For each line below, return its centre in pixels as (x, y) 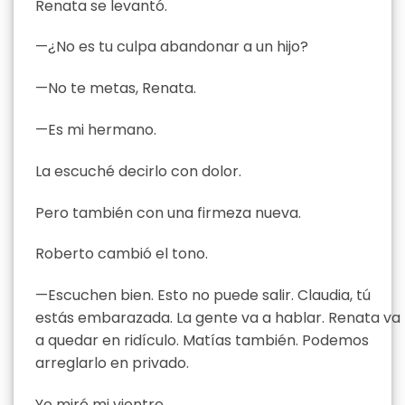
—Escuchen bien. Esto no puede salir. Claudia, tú (203, 296)
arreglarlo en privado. (112, 363)
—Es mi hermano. (96, 130)
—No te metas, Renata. (116, 89)
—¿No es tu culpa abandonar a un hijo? (172, 47)
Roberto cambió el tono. (122, 254)
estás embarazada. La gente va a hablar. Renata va (218, 318)
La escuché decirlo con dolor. (138, 171)
